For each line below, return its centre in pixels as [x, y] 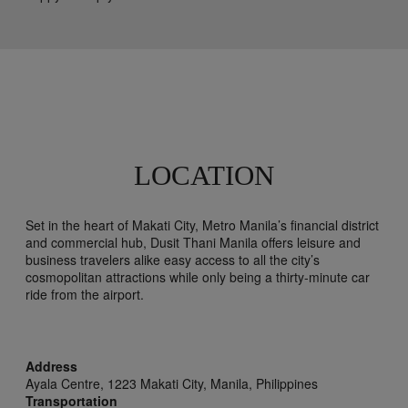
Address [51, 366]
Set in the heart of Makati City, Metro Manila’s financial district [202, 224]
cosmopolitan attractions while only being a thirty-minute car [198, 276]
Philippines [287, 383]
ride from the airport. [88, 294]
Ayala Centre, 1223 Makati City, [116, 383]
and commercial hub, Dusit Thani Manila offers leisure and [193, 242]
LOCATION [204, 175]
